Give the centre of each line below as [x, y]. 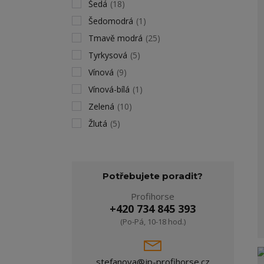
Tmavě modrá [115, 38]
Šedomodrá [111, 21]
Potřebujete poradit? [153, 176]
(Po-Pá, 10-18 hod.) [153, 222]
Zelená [101, 106]
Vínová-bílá [109, 89]
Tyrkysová [108, 55]
